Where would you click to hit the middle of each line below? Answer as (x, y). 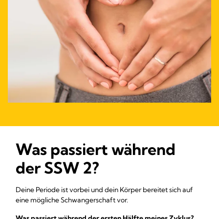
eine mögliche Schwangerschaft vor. (72, 200)
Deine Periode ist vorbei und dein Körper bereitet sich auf (104, 190)
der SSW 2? (57, 168)
